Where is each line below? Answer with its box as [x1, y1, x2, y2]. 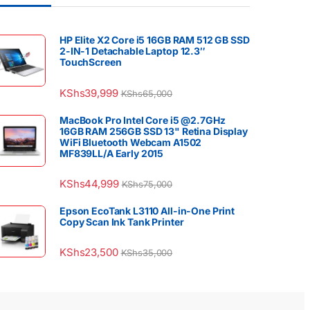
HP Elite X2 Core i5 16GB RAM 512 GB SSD [60, 34, 250, 46]
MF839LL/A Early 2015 [60, 147, 164, 159]
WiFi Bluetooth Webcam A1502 [60, 136, 202, 148]
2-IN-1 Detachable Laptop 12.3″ [60, 45, 206, 57]
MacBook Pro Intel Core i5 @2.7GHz [60, 113, 226, 126]
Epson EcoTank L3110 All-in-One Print [60, 204, 235, 217]
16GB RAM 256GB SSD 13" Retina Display [60, 125, 248, 137]
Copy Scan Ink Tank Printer [60, 215, 184, 228]
